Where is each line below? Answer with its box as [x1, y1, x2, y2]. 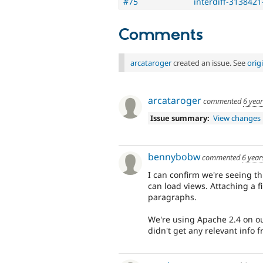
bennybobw [148, 150, 200, 164]
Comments [119, 25, 203, 45]
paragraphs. [148, 191, 197, 203]
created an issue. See [171, 57, 247, 68]
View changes [213, 113, 261, 124]
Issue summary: [150, 113, 210, 124]
